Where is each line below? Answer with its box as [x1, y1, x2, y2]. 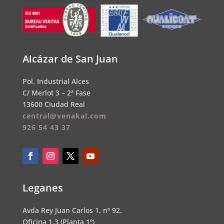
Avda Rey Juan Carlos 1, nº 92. [22, 205, 122, 215]
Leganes [22, 180, 63, 194]
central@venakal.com [22, 110, 106, 120]
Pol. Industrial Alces [22, 76, 89, 86]
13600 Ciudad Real [22, 99, 85, 109]
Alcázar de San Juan [22, 51, 118, 65]
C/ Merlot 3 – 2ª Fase [22, 87, 90, 97]
